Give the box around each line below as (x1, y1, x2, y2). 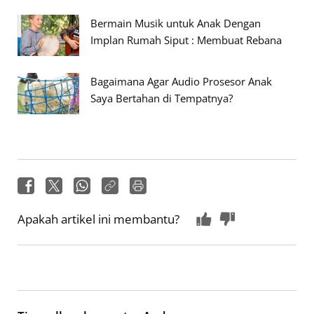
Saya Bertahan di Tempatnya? (90, 90, 233, 105)
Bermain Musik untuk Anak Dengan (90, 15, 261, 30)
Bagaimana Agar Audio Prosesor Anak (90, 74, 272, 88)
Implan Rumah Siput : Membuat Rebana (90, 32, 282, 47)
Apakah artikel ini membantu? (18, 210, 179, 227)
